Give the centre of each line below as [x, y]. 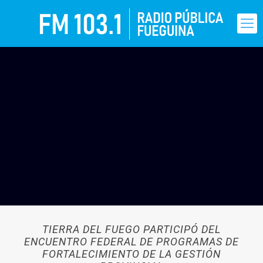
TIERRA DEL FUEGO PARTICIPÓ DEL [131, 229]
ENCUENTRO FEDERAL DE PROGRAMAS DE [131, 242]
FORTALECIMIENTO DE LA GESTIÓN [131, 254]
